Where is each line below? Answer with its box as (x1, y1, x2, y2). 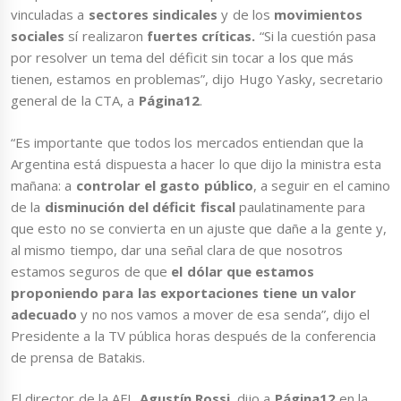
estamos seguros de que (11, 261, 172, 280)
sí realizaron (64, 27, 147, 46)
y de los (217, 5, 275, 24)
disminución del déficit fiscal (40, 197, 235, 216)
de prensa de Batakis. (11, 347, 145, 366)
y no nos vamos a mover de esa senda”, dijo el (77, 304, 371, 323)
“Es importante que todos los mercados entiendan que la (11, 132, 364, 151)
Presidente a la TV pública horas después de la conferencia (11, 326, 376, 345)
